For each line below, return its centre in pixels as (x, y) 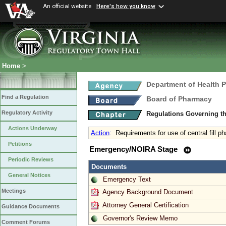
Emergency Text (127, 179)
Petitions (20, 144)
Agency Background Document (148, 192)
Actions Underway (33, 128)
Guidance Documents (31, 207)
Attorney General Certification (146, 205)
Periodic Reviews (31, 160)
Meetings (14, 191)
